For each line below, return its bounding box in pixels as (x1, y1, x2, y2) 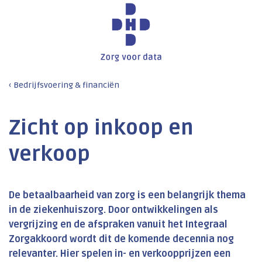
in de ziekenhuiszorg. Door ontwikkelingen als (9, 204, 218, 216)
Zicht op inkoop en (9, 116, 194, 141)
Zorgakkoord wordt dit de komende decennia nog (9, 233, 234, 246)
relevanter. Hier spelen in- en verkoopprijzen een (9, 248, 230, 260)
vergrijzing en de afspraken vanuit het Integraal (9, 219, 227, 231)
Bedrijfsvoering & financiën (13, 80, 119, 91)
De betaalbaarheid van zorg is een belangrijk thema (9, 189, 246, 202)
